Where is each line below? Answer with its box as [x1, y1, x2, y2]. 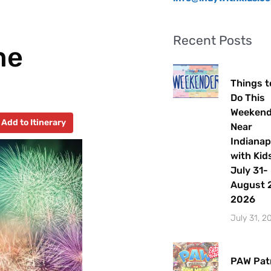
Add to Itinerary [1, 117, 67, 128]
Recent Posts [173, 32, 253, 48]
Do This [230, 91, 265, 103]
